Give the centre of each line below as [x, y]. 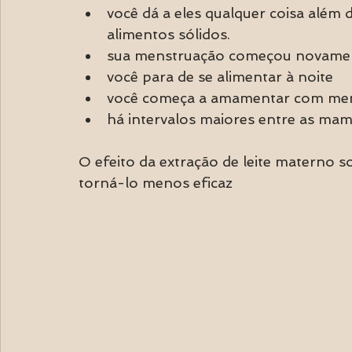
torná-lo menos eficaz [156, 183]
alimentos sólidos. [169, 34]
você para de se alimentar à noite [220, 77]
